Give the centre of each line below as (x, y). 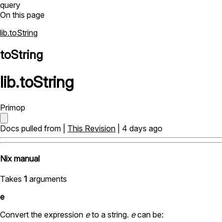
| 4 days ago (139, 128)
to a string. (110, 215)
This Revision (91, 128)
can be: (149, 215)
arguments (47, 179)
